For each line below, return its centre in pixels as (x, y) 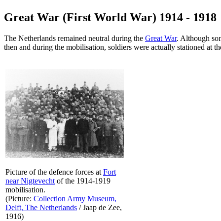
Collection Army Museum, (75, 198)
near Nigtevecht (30, 181)
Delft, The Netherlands (41, 207)
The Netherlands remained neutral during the (74, 38)
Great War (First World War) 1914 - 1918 (110, 17)
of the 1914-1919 (83, 181)
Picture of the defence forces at (54, 172)
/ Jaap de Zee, (99, 207)
